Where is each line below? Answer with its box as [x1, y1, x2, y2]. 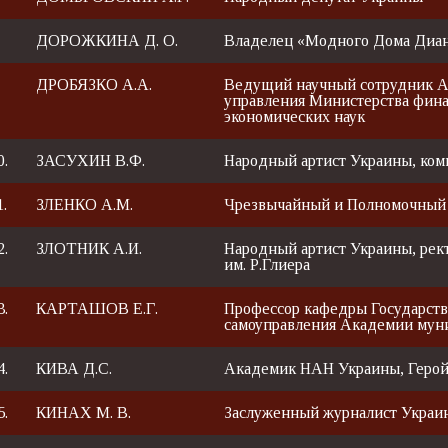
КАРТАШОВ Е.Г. [36, 299, 159, 317]
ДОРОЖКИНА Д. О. [36, 31, 179, 49]
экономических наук [224, 107, 366, 125]
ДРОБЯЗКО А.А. [36, 75, 153, 93]
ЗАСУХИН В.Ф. [36, 151, 146, 169]
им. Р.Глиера [224, 255, 311, 273]
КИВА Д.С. [36, 359, 113, 377]
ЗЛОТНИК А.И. [36, 239, 143, 257]
